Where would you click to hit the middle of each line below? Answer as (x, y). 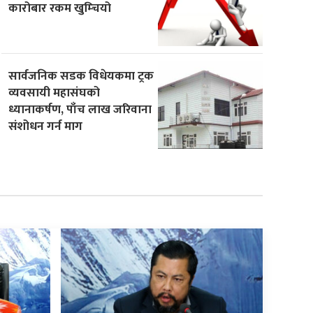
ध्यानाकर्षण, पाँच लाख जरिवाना (80, 109)
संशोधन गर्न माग (46, 126)
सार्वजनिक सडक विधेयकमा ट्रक (81, 75)
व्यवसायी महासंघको (54, 92)
